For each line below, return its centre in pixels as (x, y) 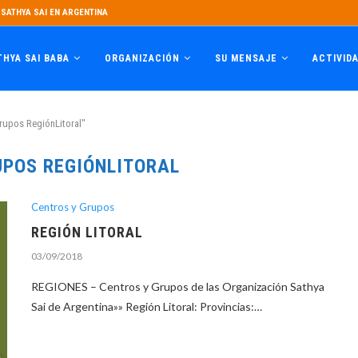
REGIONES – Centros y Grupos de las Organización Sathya (178, 286)
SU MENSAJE (246, 58)
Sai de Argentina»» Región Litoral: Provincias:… (147, 306)
